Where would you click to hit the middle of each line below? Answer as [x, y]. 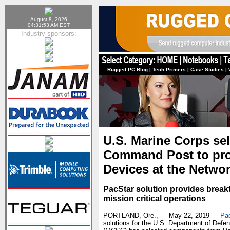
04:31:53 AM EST [49, 25]
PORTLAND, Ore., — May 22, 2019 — [162, 215]
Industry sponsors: [49, 34]
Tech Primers [169, 70]
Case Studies [207, 70]
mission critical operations [155, 198]
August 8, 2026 [49, 19]
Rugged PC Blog [128, 70]
